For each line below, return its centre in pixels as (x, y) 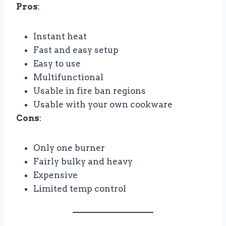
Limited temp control (80, 189)
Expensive (55, 175)
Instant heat (60, 37)
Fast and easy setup (76, 50)
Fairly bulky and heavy (83, 162)
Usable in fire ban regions (90, 91)
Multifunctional (68, 77)
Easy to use (57, 64)
